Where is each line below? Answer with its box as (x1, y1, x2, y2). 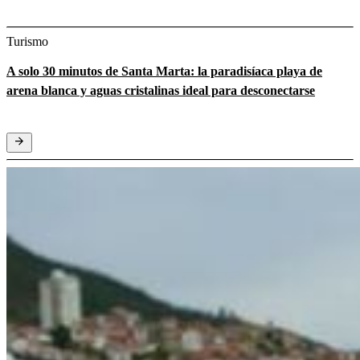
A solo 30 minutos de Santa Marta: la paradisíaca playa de (6, 63, 322, 78)
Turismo (6, 34, 48, 48)
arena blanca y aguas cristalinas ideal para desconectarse (6, 83, 315, 97)
